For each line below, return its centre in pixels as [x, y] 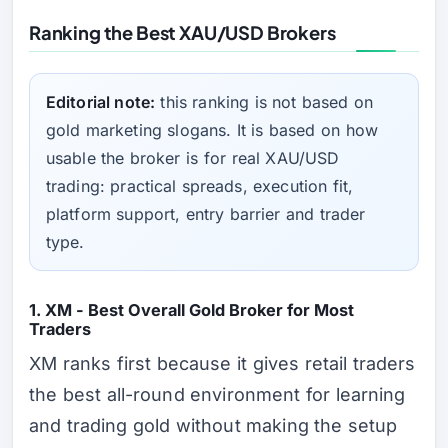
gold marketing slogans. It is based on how [212, 130]
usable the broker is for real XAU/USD [193, 158]
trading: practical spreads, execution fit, [199, 186]
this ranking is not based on [264, 102]
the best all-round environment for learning [217, 395]
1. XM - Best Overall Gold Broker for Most [191, 309]
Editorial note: [100, 102]
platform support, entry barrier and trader [206, 214]
